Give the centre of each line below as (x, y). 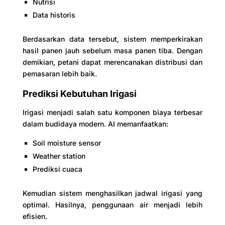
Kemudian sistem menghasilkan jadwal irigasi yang (113, 193)
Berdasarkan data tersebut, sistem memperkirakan (113, 39)
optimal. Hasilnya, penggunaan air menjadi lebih (113, 204)
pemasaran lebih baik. (60, 73)
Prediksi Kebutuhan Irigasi (79, 93)
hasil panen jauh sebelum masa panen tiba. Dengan (113, 50)
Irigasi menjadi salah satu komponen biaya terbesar (113, 112)
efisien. (35, 216)
